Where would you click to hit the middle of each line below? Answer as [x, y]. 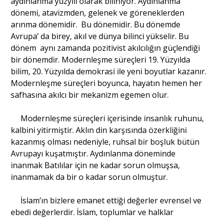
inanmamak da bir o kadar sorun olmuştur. [89, 177]
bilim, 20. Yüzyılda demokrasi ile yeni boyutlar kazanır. [109, 71]
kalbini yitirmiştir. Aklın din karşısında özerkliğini [99, 130]
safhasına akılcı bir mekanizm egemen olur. [90, 95]
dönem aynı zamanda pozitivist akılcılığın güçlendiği [106, 48]
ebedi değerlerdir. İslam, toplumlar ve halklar [92, 212]
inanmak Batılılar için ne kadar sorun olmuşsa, [96, 165]
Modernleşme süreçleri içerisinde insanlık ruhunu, [108, 118]
